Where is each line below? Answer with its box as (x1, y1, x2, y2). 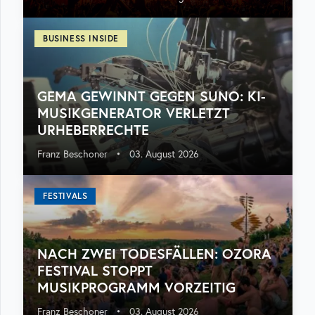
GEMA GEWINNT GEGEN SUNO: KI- (37, 86, 266, 105)
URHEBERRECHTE (37, 120, 149, 139)
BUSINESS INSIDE (43, 33, 119, 44)
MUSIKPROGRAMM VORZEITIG (37, 278, 236, 297)
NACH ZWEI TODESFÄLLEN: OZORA (37, 244, 271, 263)
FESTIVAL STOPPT (37, 261, 153, 280)
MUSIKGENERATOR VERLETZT (37, 103, 230, 122)
